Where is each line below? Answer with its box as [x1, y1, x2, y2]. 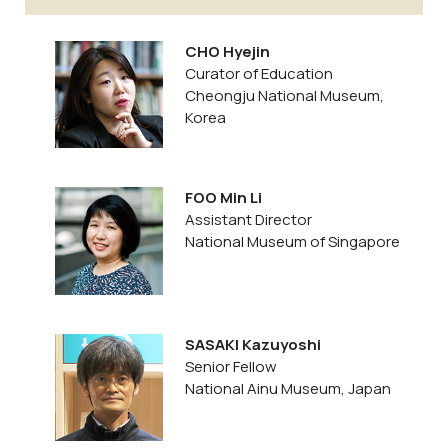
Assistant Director [185, 209, 313, 231]
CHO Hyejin [185, 40, 271, 62]
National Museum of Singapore [185, 231, 401, 253]
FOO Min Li [185, 187, 263, 209]
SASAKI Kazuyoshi [185, 333, 322, 355]
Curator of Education [185, 62, 334, 84]
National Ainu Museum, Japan [185, 377, 392, 399]
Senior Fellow [185, 355, 278, 377]
